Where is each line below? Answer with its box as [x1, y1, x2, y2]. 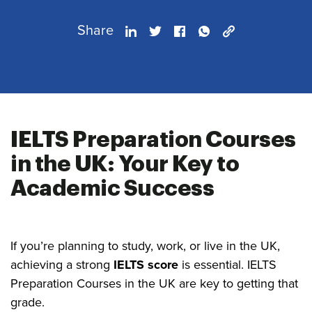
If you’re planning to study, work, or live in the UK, [10, 237, 280, 255]
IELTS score [114, 256, 178, 274]
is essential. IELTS [178, 256, 276, 274]
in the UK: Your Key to [10, 153, 239, 175]
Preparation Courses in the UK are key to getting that [10, 274, 298, 292]
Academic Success [10, 178, 214, 200]
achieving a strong [10, 256, 114, 274]
